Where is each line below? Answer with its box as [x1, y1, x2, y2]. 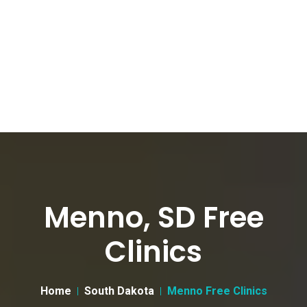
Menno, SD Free [43, 197, 264, 238]
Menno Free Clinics [167, 284, 267, 297]
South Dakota [84, 284, 154, 297]
